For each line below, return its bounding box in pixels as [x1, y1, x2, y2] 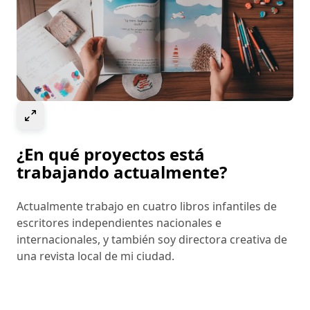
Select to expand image [38, 106, 160, 122]
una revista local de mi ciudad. [17, 248, 174, 264]
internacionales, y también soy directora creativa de [17, 232, 287, 248]
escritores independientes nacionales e [17, 215, 221, 231]
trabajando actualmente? [17, 161, 227, 184]
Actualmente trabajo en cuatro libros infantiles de [17, 199, 277, 215]
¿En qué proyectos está [17, 143, 205, 166]
